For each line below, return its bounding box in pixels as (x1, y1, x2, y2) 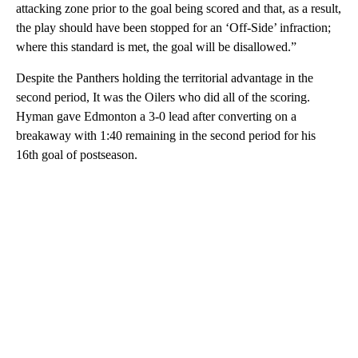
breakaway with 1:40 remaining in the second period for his (16, 128, 316, 142)
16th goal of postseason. (16, 147, 137, 161)
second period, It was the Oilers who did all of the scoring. (16, 89, 310, 104)
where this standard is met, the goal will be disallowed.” (16, 39, 296, 54)
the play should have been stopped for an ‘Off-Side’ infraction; (16, 20, 331, 34)
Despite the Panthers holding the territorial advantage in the (16, 70, 313, 85)
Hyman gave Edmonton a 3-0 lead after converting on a (16, 109, 296, 123)
